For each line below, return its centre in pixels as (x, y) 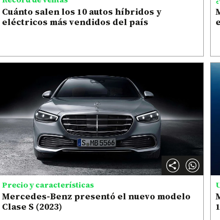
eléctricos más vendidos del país (75, 22)
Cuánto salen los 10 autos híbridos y (82, 11)
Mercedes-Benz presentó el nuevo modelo (96, 196)
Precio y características (48, 185)
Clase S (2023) (32, 207)
